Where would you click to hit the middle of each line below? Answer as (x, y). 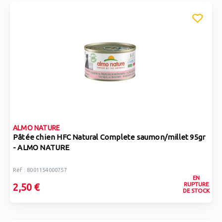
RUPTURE (196, 184)
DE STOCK (196, 191)
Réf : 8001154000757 (40, 170)
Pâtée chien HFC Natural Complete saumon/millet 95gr (109, 137)
